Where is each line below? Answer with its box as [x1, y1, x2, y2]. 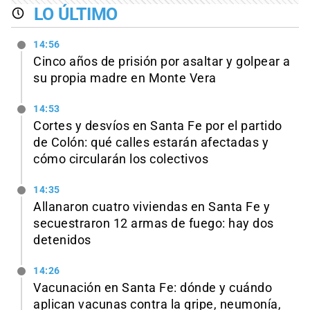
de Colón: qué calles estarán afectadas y [33, 136, 268, 150]
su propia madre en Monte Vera [33, 71, 217, 86]
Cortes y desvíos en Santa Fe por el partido [33, 119, 282, 134]
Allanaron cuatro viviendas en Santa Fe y [33, 199, 270, 214]
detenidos [33, 232, 91, 247]
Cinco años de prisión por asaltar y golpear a [33, 55, 291, 69]
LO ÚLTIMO [33, 3, 118, 24]
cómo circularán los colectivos [33, 152, 208, 167]
